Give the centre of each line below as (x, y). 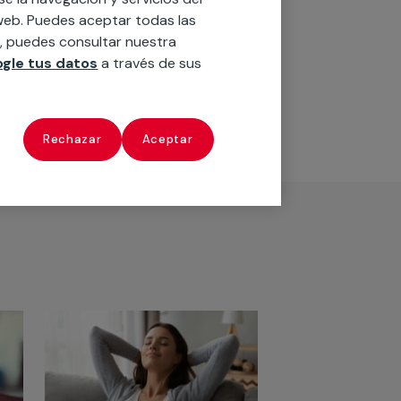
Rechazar (72, 139)
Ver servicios (201, 72)
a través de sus (150, 63)
